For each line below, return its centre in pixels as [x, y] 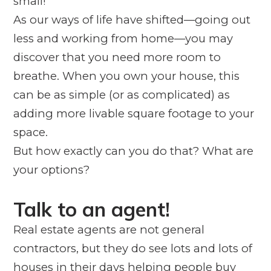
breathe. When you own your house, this [126, 76]
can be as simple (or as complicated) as [121, 94]
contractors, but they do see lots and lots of [132, 248]
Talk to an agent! [91, 209]
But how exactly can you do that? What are [133, 151]
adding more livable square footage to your [133, 113]
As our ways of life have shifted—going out [132, 19]
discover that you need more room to [117, 57]
